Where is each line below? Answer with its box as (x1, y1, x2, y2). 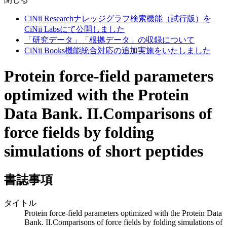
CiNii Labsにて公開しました (24, 25, 125, 33)
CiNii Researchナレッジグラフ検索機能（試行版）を (24, 14, 211, 23)
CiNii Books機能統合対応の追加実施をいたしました (24, 46, 211, 55)
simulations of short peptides (4, 142, 203, 161)
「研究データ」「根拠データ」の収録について (24, 35, 195, 44)
